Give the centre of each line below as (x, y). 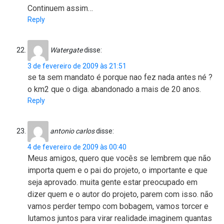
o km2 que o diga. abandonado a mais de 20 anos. (114, 89)
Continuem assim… (60, 8)
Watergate (66, 50)
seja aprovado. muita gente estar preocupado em (112, 182)
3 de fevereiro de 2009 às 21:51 (77, 66)
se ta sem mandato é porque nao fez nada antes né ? (120, 77)
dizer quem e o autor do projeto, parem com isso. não (120, 194)
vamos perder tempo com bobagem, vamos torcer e (118, 206)
